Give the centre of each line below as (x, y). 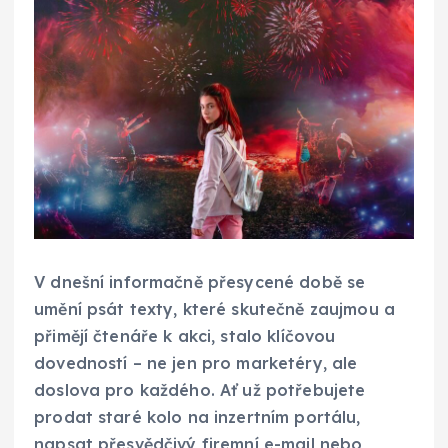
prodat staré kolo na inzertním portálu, (197, 416)
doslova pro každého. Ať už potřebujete (200, 389)
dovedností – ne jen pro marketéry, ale (196, 362)
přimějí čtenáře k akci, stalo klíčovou (185, 335)
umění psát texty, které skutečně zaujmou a (214, 308)
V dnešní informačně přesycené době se (200, 281)
